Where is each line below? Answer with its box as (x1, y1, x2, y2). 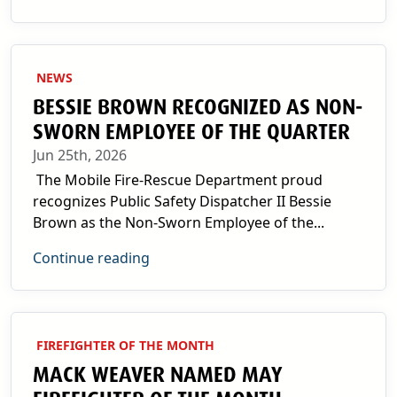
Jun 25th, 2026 (33, 145, 127, 165)
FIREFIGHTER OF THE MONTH (36, 337, 214, 354)
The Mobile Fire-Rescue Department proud (33, 170, 323, 190)
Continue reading (33, 248, 150, 268)
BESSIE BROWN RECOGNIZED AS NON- (33, 94, 362, 121)
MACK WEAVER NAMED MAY (33, 362, 281, 388)
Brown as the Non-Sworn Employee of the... (33, 213, 324, 232)
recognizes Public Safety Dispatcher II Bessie (33, 191, 331, 211)
